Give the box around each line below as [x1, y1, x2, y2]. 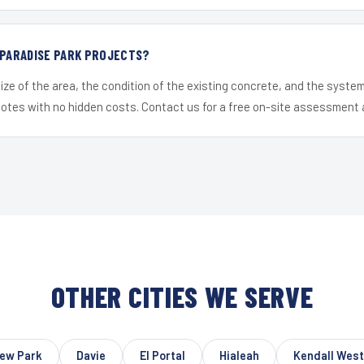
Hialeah [219, 348, 259, 362]
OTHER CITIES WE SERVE [50, 279, 314, 314]
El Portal [140, 348, 185, 362]
